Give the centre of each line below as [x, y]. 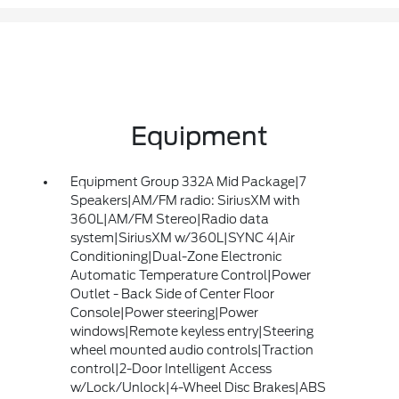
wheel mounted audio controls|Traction [191, 350]
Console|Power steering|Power [164, 312]
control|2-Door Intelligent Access [171, 368]
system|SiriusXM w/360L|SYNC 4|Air [182, 237]
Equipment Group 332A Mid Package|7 [187, 181]
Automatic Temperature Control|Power [190, 275]
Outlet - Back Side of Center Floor [172, 293]
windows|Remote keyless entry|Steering [191, 331]
